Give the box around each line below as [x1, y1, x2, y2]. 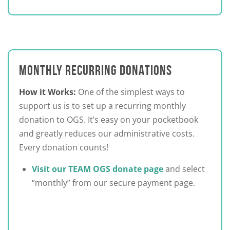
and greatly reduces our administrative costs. [19, 127, 195, 139]
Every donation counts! [19, 141, 108, 153]
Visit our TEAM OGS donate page [32, 163, 163, 175]
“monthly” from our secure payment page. [32, 177, 195, 188]
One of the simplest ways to [76, 86, 185, 98]
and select [163, 163, 205, 175]
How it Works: [19, 86, 76, 98]
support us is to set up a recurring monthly [19, 100, 186, 111]
